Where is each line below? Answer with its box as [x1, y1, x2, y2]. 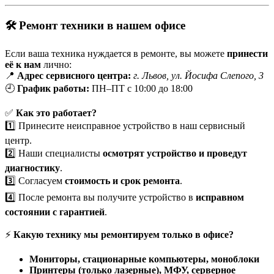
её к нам [5, 59, 41, 70]
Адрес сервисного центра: [17, 70, 131, 81]
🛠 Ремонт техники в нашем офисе [5, 19, 185, 32]
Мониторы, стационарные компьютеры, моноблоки [29, 254, 259, 265]
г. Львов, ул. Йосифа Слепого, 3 [133, 70, 264, 81]
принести [227, 48, 268, 59]
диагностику [5, 163, 60, 174]
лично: [41, 59, 72, 70]
